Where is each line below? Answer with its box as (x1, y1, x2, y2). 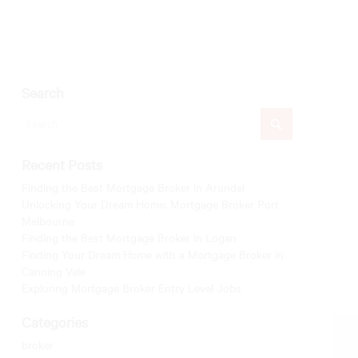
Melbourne (22, 213, 75, 229)
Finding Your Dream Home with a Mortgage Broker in (22, 246, 284, 262)
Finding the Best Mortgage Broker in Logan (22, 229, 237, 245)
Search (22, 82, 65, 102)
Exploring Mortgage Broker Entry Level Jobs (22, 280, 242, 296)
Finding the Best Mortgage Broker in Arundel (22, 179, 245, 195)
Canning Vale (22, 263, 86, 279)
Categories (22, 312, 89, 332)
